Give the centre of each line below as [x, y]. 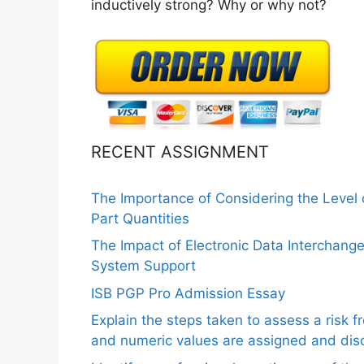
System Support [143, 266]
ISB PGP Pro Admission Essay [188, 293]
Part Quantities [140, 218]
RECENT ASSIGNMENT [180, 152]
